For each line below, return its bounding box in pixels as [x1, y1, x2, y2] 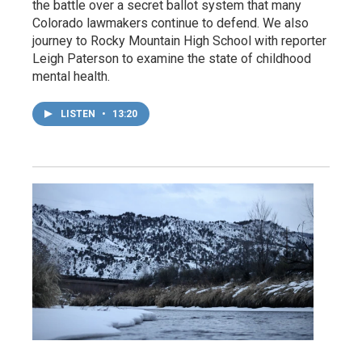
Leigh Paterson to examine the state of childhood [32, 50, 311, 66]
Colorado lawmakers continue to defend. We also [32, 15, 309, 31]
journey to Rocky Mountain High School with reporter [32, 32, 326, 48]
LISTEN [61, 107, 98, 120]
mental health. [32, 68, 110, 84]
